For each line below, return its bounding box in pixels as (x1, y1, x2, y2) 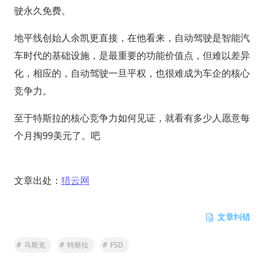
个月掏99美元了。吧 (14, 128, 100, 142)
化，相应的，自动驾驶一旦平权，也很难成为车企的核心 (14, 66, 250, 80)
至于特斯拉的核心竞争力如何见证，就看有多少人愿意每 (14, 111, 250, 124)
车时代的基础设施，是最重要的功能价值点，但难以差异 (14, 48, 250, 62)
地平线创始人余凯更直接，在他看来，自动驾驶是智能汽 (14, 31, 250, 44)
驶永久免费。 (14, 4, 71, 17)
